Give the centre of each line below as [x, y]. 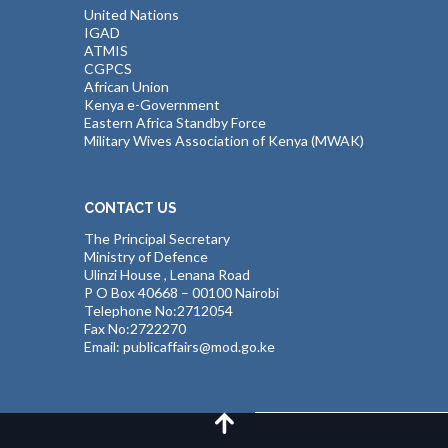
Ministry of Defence [146, 256]
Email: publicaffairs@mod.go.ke [179, 346]
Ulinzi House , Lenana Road [167, 274]
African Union [126, 87]
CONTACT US [130, 208]
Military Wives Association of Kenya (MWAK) [224, 141]
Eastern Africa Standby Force [175, 123]
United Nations [131, 15]
